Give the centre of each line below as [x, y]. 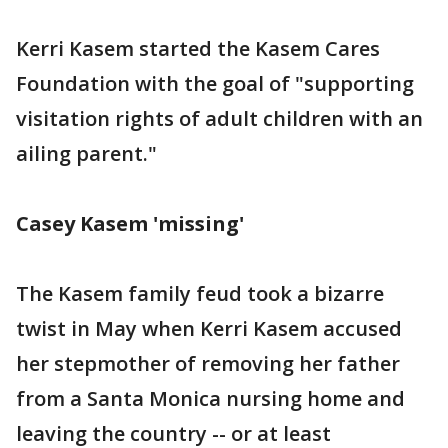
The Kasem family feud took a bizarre [200, 293]
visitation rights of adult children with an [219, 118]
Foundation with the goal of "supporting [215, 83]
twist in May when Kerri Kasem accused [209, 328]
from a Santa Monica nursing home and [210, 398]
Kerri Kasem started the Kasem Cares [198, 48]
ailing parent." [86, 153]
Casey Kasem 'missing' [130, 223]
